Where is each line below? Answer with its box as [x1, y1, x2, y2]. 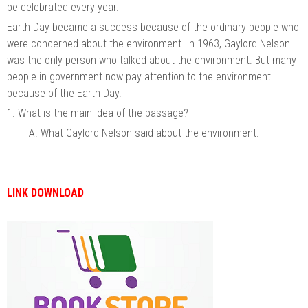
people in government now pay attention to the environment [7, 69, 271, 83]
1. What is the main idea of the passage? [7, 106, 188, 120]
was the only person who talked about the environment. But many [7, 53, 296, 67]
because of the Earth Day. [7, 86, 122, 100]
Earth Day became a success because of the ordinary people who [7, 20, 299, 34]
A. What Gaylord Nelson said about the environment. [29, 126, 259, 140]
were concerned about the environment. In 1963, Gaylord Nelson [7, 36, 290, 50]
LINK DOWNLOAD [7, 186, 84, 199]
